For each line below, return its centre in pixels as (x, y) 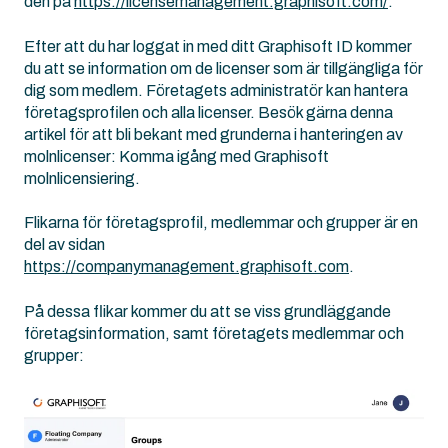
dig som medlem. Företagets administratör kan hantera (216, 90)
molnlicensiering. (82, 178)
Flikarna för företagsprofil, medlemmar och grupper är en (221, 223)
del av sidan (64, 245)
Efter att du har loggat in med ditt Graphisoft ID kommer (218, 46)
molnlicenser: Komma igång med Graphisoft (176, 156)
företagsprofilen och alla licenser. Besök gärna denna (208, 112)
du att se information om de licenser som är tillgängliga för (223, 68)
